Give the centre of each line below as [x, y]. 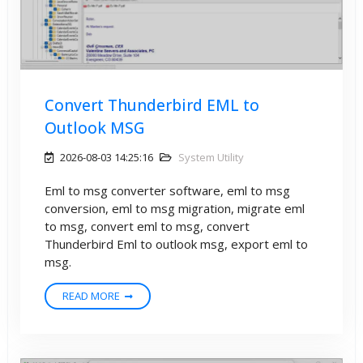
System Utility [211, 158]
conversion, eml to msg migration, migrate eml [175, 209]
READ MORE [91, 296]
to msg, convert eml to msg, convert [147, 226]
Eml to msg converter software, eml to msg [167, 191]
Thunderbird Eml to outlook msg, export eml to [176, 244]
